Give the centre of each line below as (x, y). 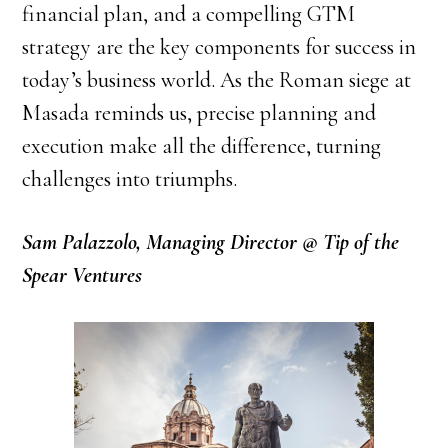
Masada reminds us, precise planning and (199, 113)
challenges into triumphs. (130, 179)
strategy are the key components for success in (219, 47)
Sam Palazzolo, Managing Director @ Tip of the (211, 242)
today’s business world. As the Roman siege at (217, 80)
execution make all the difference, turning (202, 146)
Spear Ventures (82, 275)
